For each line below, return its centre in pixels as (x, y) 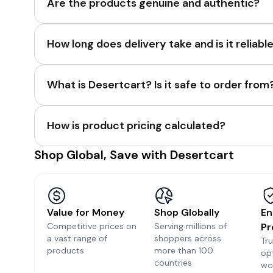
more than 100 (183, 250)
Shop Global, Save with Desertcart (134, 155)
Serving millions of (190, 226)
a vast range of (77, 238)
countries (173, 263)
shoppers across (187, 238)
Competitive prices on (92, 226)
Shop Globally (186, 212)
